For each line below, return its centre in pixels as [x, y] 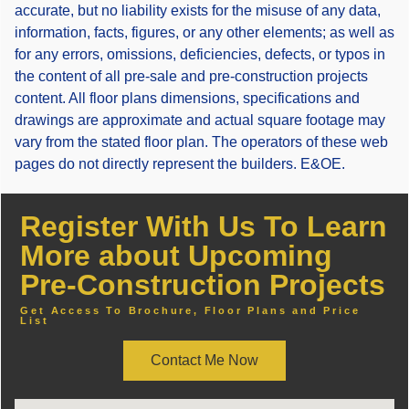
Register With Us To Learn [204, 227]
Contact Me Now [204, 361]
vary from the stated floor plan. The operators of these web [201, 142]
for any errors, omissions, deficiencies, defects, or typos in [200, 55]
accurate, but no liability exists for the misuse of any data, [198, 11]
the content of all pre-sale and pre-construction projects [191, 77]
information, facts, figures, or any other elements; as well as [204, 33]
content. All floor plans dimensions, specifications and [187, 99]
